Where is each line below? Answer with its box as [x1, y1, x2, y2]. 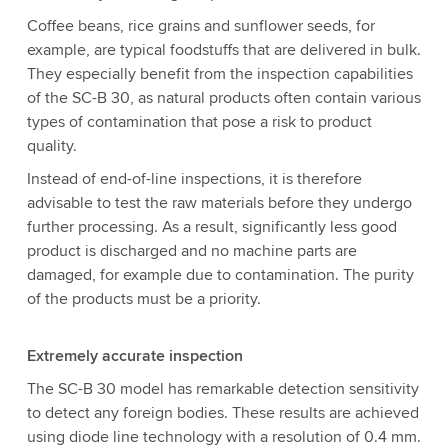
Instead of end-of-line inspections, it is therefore [26, 169, 362, 189]
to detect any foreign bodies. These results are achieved [26, 403, 419, 423]
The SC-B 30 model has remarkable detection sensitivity [26, 379, 419, 399]
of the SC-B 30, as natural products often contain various [26, 88, 421, 108]
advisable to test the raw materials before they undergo [26, 193, 412, 213]
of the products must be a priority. [26, 289, 261, 309]
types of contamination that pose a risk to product [26, 112, 372, 132]
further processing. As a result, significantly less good [26, 217, 397, 237]
